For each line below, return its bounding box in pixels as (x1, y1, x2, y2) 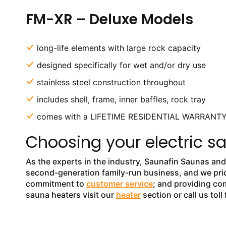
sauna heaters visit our (25, 190, 116, 200)
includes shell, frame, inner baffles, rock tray (36, 94, 206, 104)
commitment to (25, 179, 86, 189)
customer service (86, 179, 153, 189)
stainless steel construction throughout (36, 77, 186, 87)
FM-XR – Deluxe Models (25, 10, 193, 29)
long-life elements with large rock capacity (36, 43, 201, 53)
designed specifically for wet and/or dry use (36, 60, 206, 70)
